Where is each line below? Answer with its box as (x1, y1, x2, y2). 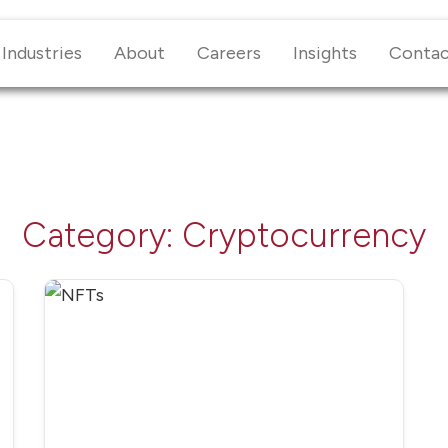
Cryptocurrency (182, 215, 426, 257)
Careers (197, 42, 261, 64)
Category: (22, 215, 182, 257)
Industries (2, 42, 82, 64)
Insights (293, 42, 357, 64)
